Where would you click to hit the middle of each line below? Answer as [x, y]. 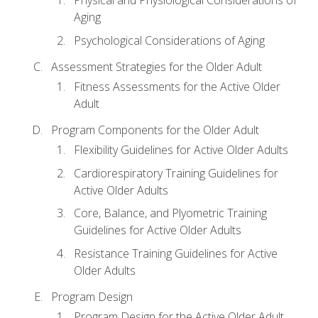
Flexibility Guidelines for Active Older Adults [181, 150]
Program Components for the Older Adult [155, 130]
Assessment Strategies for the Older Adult [157, 66]
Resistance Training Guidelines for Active [176, 253]
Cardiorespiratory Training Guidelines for [176, 173]
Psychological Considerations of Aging [169, 40]
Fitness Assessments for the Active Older [177, 87]
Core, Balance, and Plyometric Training [170, 213]
